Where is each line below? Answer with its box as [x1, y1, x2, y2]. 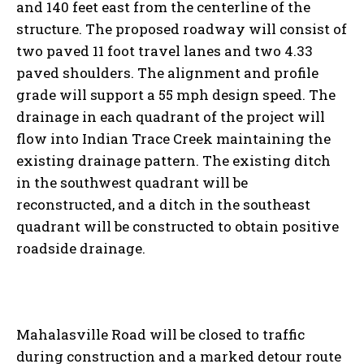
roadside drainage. [16, 238, 145, 258]
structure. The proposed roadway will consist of [16, 19, 347, 38]
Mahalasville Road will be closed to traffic [16, 324, 305, 344]
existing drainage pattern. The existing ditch [16, 150, 331, 170]
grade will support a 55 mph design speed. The [16, 84, 336, 104]
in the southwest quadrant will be [16, 172, 248, 192]
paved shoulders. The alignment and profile [16, 63, 318, 82]
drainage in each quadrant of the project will [16, 106, 325, 126]
